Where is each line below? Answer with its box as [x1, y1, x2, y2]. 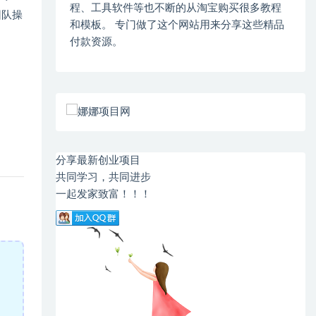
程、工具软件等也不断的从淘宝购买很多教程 [70, 3, 282, 13]
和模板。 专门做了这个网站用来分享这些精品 [70, 20, 285, 30]
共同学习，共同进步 [56, 172, 152, 183]
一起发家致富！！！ [56, 189, 152, 200]
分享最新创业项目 [56, 155, 141, 166]
